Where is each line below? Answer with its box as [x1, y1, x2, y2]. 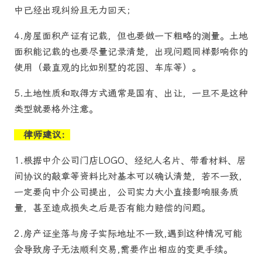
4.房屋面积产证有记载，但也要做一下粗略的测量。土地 [14, 30, 248, 42]
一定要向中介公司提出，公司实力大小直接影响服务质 [14, 187, 239, 198]
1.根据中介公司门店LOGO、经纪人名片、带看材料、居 [14, 155, 246, 167]
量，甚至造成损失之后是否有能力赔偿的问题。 [14, 202, 211, 214]
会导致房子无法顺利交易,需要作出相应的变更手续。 [14, 244, 233, 256]
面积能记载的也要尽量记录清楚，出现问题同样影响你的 [14, 46, 248, 57]
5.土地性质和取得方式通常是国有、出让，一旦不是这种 [14, 87, 248, 99]
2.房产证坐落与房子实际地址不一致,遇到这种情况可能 [14, 228, 242, 240]
